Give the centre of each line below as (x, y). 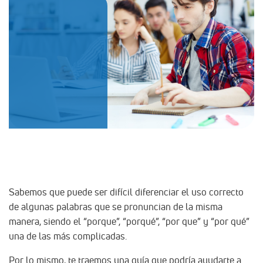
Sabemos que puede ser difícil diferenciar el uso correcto (126, 192)
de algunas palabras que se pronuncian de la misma (116, 206)
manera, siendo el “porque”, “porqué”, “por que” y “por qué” (129, 221)
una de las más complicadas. (68, 236)
